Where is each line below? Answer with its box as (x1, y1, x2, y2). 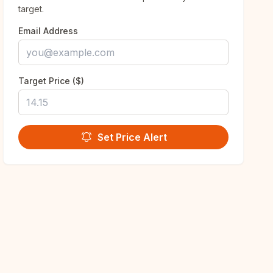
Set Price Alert (97, 131, 167, 143)
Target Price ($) (18, 76, 85, 86)
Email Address (18, 26, 79, 36)
